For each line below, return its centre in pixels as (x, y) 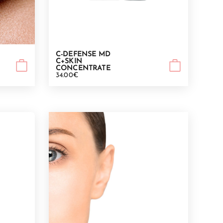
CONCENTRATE (83, 69)
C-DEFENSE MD (83, 55)
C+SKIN (69, 62)
